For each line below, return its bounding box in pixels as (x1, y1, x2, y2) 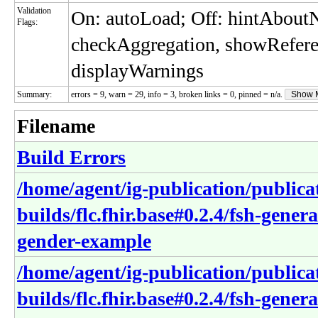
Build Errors (17, 146, 126, 168)
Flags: (17, 17, 38, 27)
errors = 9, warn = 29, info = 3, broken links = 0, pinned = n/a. (71, 89, 285, 99)
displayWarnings (71, 60, 204, 82)
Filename (17, 115, 95, 137)
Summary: (17, 89, 52, 99)
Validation (17, 6, 51, 16)
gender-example (17, 230, 151, 252)
